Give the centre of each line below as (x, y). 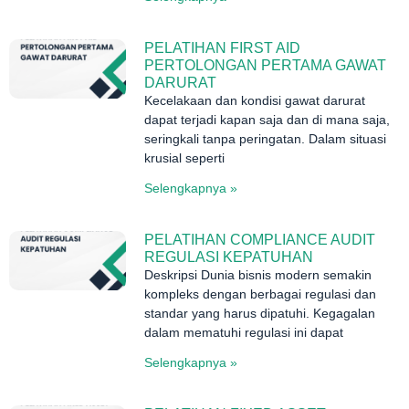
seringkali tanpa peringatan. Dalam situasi (266, 139)
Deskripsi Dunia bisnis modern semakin (258, 275)
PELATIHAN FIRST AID (223, 48)
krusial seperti (185, 158)
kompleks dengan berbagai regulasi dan (261, 294)
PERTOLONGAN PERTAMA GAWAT (266, 66)
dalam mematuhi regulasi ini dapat (244, 333)
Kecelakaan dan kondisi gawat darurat (255, 101)
